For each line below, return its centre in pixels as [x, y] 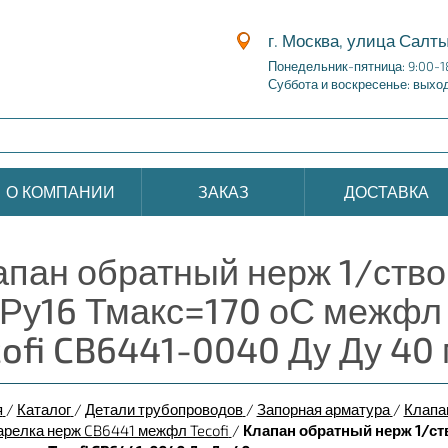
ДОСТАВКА [386, 191]
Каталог [43, 409]
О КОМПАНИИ [60, 191]
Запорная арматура [323, 409]
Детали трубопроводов [163, 409]
